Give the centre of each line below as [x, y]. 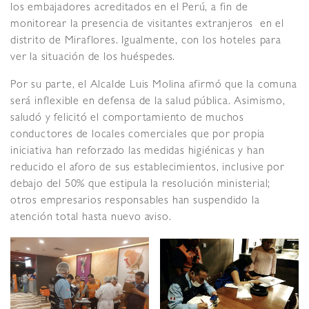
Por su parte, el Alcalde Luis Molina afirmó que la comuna [154, 85]
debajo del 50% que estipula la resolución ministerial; [141, 185]
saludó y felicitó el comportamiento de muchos [127, 118]
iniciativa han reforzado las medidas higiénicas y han [138, 151]
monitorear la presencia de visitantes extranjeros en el [147, 24]
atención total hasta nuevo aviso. [91, 218]
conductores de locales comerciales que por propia [138, 135]
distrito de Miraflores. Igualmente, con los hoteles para [146, 41]
